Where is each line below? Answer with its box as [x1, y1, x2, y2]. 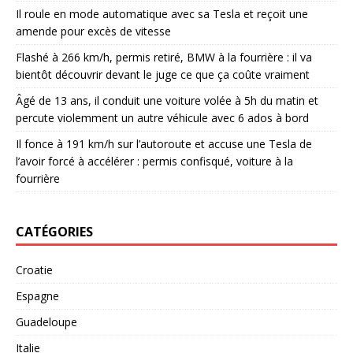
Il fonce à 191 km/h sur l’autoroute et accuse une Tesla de [16, 136, 312, 151]
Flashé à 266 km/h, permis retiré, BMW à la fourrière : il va [16, 49, 312, 65]
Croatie [16, 262, 53, 277]
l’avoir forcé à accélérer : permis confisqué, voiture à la [16, 153, 293, 169]
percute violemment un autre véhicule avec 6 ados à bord [16, 110, 309, 125]
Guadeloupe [16, 314, 77, 329]
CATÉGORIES [16, 222, 93, 240]
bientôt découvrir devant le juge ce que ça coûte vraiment [16, 66, 310, 82]
